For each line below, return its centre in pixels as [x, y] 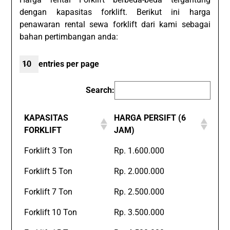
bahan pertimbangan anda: [69, 36]
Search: [100, 90]
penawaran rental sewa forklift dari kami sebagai [115, 24]
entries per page [69, 64]
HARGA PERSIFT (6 [150, 118]
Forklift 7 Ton [48, 191]
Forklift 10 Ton [50, 212]
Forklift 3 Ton [48, 150]
